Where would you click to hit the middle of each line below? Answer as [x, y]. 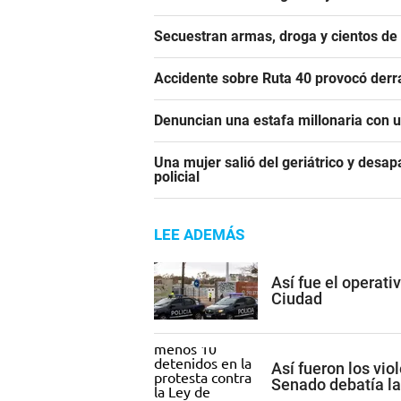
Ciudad [297, 298]
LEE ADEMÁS [199, 235]
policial [177, 177]
